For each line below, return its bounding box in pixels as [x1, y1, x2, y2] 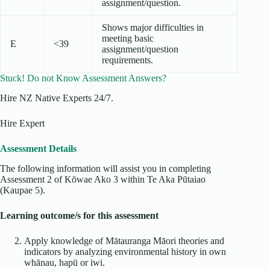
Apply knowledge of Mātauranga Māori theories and [24, 235, 224, 246]
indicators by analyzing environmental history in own [24, 246, 226, 257]
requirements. [102, 55, 153, 66]
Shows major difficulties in [102, 22, 204, 33]
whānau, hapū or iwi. [24, 257, 105, 268]
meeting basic [102, 33, 154, 44]
